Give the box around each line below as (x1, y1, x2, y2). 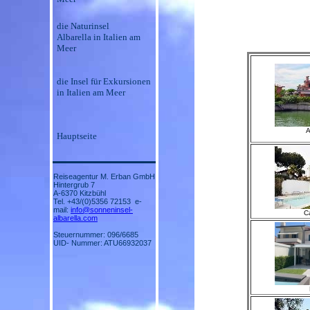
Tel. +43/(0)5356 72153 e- (53, 197, 142, 206)
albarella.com (53, 214, 98, 222)
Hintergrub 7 (53, 181, 95, 189)
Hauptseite (57, 131, 97, 141)
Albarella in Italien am (57, 32, 140, 42)
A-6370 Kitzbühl (53, 189, 106, 197)
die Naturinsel (57, 21, 109, 31)
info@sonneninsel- (71, 206, 133, 214)
